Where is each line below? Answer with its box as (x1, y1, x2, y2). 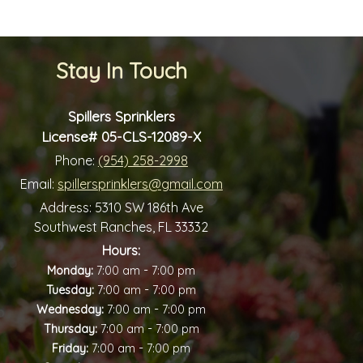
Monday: (47, 263, 94, 278)
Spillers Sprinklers (67, 107, 175, 125)
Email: (19, 175, 58, 192)
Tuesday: (46, 282, 95, 297)
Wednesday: (36, 301, 105, 317)
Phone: (54, 152, 98, 169)
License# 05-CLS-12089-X (41, 127, 202, 145)
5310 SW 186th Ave (94, 199, 203, 216)
